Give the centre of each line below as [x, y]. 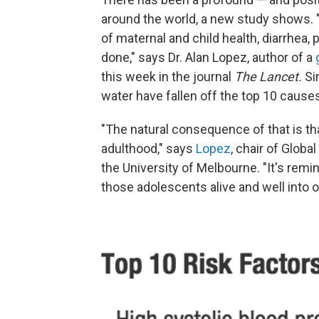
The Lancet [266, 77]
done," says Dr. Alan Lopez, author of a [208, 58]
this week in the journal [168, 77]
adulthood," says [148, 149]
